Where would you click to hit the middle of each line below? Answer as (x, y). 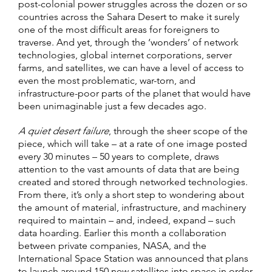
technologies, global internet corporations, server (125, 55)
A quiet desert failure (63, 131)
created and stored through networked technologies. (133, 182)
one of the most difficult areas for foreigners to (119, 29)
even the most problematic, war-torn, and (107, 80)
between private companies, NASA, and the (112, 245)
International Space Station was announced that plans (133, 258)
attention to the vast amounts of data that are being (129, 169)
